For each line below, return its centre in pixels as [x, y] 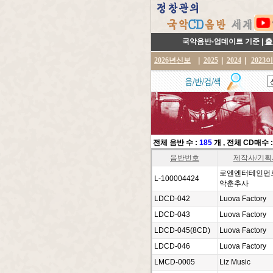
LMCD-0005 [175, 262]
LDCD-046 [172, 246]
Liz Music [235, 262]
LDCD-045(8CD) [182, 230]
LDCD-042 [172, 199]
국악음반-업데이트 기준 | [223, 41]
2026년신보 [172, 60]
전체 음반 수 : [174, 143]
